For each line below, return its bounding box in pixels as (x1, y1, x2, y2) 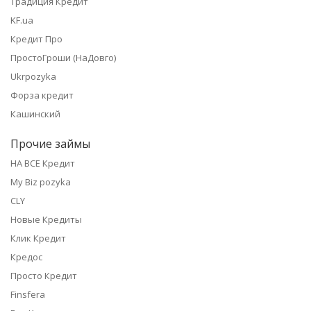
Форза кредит (10, 89, 74, 102)
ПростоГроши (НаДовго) (10, 51, 116, 65)
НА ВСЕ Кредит (10, 157, 75, 170)
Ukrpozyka (10, 70, 56, 83)
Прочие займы (10, 136, 90, 152)
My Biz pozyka (10, 176, 71, 189)
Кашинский (10, 108, 60, 121)
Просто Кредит (10, 269, 77, 283)
